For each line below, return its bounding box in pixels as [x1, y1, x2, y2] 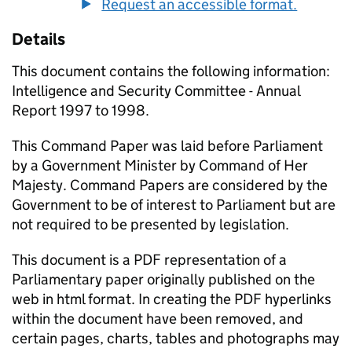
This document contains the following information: [12, 62, 330, 80]
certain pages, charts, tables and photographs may [12, 329, 339, 347]
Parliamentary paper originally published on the [12, 270, 315, 288]
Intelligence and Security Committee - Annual [12, 82, 300, 100]
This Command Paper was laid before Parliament [12, 137, 323, 155]
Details [12, 29, 65, 49]
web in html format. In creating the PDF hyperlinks [12, 290, 332, 308]
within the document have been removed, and [12, 310, 303, 328]
